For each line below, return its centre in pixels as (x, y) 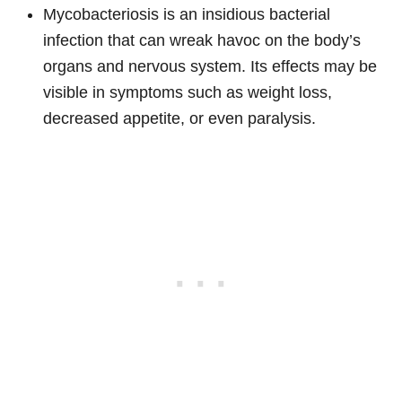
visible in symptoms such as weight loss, (188, 92)
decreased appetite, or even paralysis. (179, 118)
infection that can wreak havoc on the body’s (202, 40)
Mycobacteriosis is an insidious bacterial (187, 14)
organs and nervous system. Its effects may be (210, 66)
